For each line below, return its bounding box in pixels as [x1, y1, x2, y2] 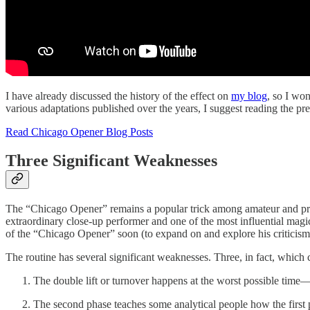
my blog [231, 89, 267, 102]
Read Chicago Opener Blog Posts [6, 125, 153, 138]
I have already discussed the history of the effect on [6, 89, 231, 102]
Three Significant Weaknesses [6, 152, 217, 170]
